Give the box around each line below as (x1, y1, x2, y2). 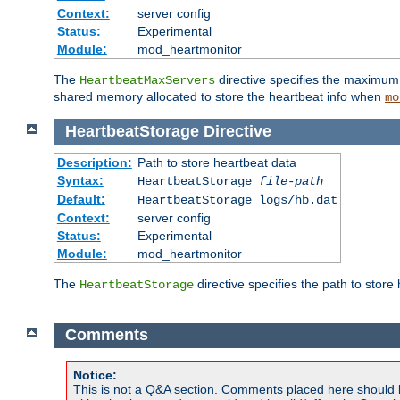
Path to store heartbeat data (137, 154, 296, 170)
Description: (56, 154, 132, 170)
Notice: (73, 367, 117, 382)
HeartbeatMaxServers (79, 73, 215, 88)
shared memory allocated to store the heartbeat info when (54, 89, 385, 104)
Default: (56, 191, 105, 206)
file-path (258, 173, 323, 188)
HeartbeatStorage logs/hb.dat (137, 192, 337, 207)
